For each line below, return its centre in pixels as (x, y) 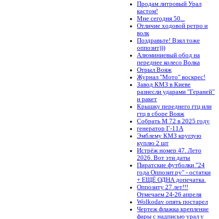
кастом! (147, 11)
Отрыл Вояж (154, 70)
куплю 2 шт (153, 143)
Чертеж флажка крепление (173, 209)
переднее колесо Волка (168, 62)
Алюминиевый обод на (168, 55)
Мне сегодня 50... (161, 18)
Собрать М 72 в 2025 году (173, 121)
